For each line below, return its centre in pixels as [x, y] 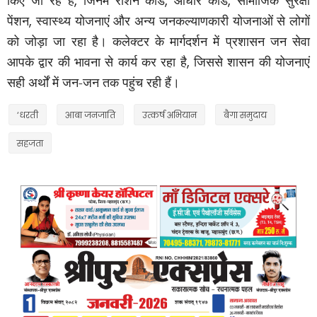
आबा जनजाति [90, 115]
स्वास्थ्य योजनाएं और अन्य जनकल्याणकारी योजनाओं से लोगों [173, 20]
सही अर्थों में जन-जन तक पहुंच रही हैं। [93, 82]
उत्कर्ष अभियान [169, 115]
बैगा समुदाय [245, 115]
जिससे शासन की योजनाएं [252, 61]
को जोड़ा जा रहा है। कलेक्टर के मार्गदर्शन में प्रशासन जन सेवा [158, 41]
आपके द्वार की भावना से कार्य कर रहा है [97, 61]
